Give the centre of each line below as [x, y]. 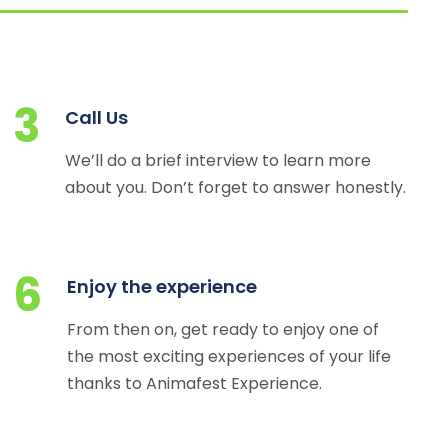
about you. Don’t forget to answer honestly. [236, 187]
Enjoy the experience [162, 286]
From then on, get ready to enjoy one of [223, 329]
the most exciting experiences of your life [229, 356]
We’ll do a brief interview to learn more [218, 160]
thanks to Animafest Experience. [195, 383]
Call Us [97, 117]
